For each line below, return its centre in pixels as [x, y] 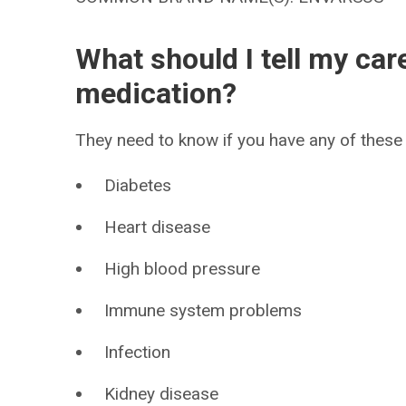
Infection [138, 352]
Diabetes [138, 185]
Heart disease [158, 227]
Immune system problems [203, 310]
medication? [156, 93]
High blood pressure [183, 269]
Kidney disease [162, 394]
